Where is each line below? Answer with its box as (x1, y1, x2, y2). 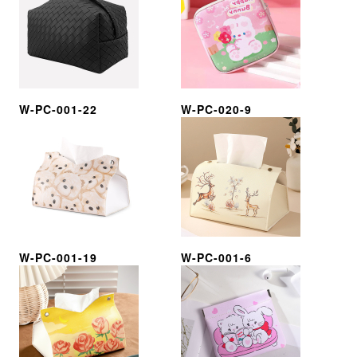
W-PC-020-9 (180, 100, 252, 117)
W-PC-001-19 (19, 249, 97, 265)
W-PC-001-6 (180, 249, 252, 265)
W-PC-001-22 (19, 100, 97, 117)
